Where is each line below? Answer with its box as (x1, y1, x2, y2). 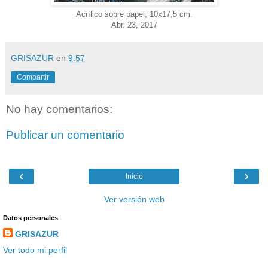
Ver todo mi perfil (3, 245, 67, 255)
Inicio (125, 172, 143, 181)
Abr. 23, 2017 (111, 20, 157, 29)
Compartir (17, 72, 49, 81)
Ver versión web (103, 194, 165, 204)
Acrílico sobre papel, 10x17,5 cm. (75, 9, 193, 19)
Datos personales (3, 214, 58, 221)
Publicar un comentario (6, 129, 124, 142)
